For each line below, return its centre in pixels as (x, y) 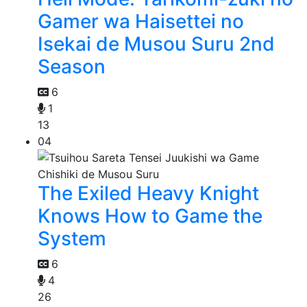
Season (72, 67)
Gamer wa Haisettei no (141, 22)
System (72, 239)
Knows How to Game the (150, 216)
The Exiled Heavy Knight (148, 194)
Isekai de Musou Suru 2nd (156, 44)
